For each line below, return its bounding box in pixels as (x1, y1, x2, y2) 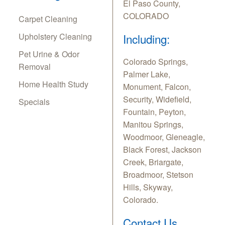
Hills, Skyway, (123, 181, 173, 193)
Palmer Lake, (123, 68, 170, 80)
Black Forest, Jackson (123, 144, 201, 156)
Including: (123, 31, 170, 47)
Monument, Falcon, (123, 81, 191, 93)
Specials (19, 96, 50, 108)
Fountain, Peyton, (123, 106, 186, 118)
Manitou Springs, (123, 119, 183, 131)
